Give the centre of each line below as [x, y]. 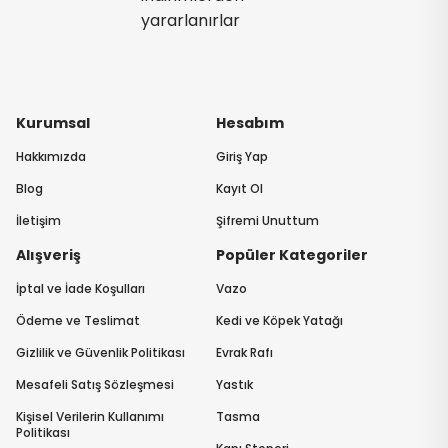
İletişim [38, 221]
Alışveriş [48, 255]
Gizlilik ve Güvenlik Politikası [100, 353]
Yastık [234, 385]
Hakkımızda [51, 157]
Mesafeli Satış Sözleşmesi [95, 385]
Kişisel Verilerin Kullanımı [90, 417]
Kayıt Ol [239, 189]
